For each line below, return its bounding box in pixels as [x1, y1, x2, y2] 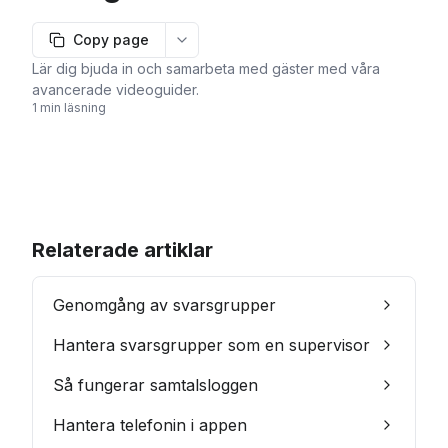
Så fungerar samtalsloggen [53, 375, 258, 396]
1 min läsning [32, 100, 106, 116]
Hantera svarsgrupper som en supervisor [53, 335, 370, 356]
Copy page [73, 31, 149, 49]
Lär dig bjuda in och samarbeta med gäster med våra [32, 60, 380, 78]
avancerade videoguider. [32, 81, 199, 99]
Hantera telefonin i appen [53, 415, 247, 436]
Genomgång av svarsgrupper [53, 295, 276, 316]
